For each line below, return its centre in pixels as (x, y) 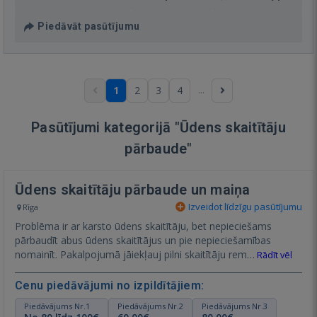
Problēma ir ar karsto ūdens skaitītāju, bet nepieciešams (143, 226)
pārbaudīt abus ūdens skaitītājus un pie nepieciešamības (143, 240)
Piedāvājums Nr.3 (235, 306)
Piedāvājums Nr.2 (150, 306)
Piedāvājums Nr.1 (57, 306)
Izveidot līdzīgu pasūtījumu (244, 206)
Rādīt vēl (273, 255)
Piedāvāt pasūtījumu (89, 26)
